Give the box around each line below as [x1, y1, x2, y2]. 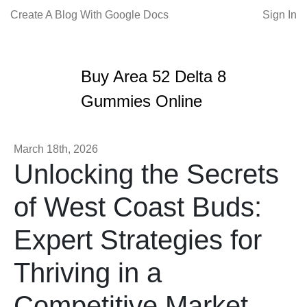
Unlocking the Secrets [14, 159, 279, 189]
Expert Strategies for [14, 225, 262, 255]
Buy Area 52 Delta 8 [81, 67, 227, 86]
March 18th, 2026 [14, 143, 98, 155]
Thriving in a [14, 258, 162, 288]
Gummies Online [81, 92, 203, 110]
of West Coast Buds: [14, 192, 262, 222]
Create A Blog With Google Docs [10, 9, 169, 21]
